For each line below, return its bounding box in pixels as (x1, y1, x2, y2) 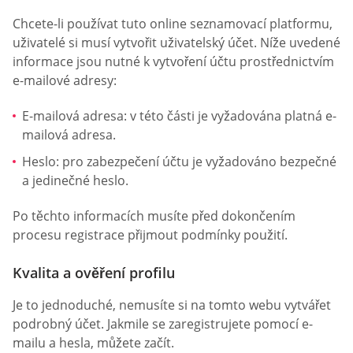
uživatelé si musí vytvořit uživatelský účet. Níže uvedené (13, 33, 340, 51)
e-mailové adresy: (13, 71, 117, 89)
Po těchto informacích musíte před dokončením (13, 207, 295, 225)
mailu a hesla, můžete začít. (13, 333, 174, 351)
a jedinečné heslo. (22, 171, 128, 189)
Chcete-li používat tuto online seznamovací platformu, (13, 14, 333, 32)
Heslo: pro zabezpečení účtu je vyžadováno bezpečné (22, 152, 336, 170)
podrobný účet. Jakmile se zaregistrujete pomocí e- (13, 314, 313, 333)
